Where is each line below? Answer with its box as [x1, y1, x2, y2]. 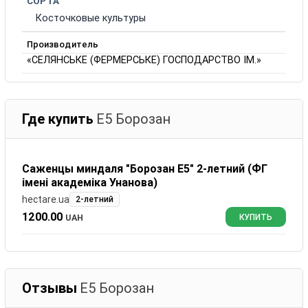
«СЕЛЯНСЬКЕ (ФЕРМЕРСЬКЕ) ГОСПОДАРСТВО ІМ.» [26, 54, 261, 66]
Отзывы [22, 279, 78, 296]
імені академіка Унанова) [22, 175, 158, 189]
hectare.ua [22, 193, 70, 205]
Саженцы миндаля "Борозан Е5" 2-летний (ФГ [22, 162, 268, 175]
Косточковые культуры [36, 12, 146, 24]
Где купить [22, 110, 94, 127]
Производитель [26, 38, 99, 49]
